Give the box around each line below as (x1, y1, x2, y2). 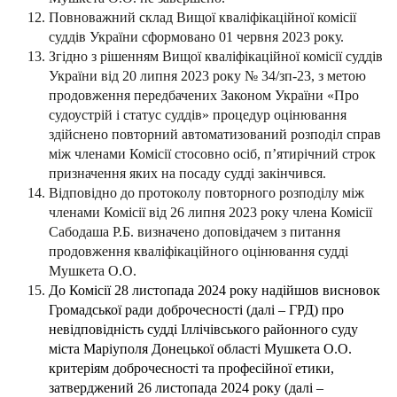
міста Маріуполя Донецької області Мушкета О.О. (49, 341, 352, 357)
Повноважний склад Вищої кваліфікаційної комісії (49, 10, 356, 26)
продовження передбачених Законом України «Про (49, 88, 359, 104)
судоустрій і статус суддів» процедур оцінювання (49, 107, 346, 123)
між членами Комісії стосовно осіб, (49, 146, 264, 162)
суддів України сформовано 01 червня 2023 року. (49, 29, 344, 45)
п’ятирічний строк (264, 146, 376, 162)
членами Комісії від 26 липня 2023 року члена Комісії (49, 205, 372, 221)
